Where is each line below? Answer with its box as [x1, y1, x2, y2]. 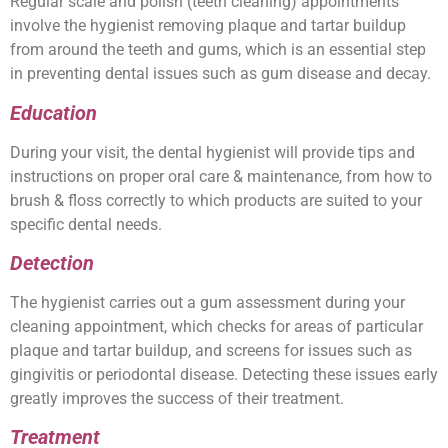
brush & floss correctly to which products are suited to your [10, 190, 422, 210]
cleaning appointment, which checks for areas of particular [10, 316, 423, 336]
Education [10, 100, 97, 125]
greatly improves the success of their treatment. [10, 388, 344, 408]
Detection [10, 250, 94, 275]
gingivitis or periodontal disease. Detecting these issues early [10, 364, 438, 384]
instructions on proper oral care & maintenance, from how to [10, 166, 432, 186]
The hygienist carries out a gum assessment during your [10, 292, 405, 312]
